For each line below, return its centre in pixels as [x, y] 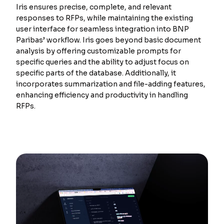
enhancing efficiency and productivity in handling [102, 95]
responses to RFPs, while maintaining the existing [104, 18]
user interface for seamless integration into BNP [102, 29]
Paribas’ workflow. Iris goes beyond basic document [108, 40]
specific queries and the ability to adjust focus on [102, 62]
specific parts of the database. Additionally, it [96, 73]
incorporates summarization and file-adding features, [111, 84]
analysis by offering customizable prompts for [98, 51]
